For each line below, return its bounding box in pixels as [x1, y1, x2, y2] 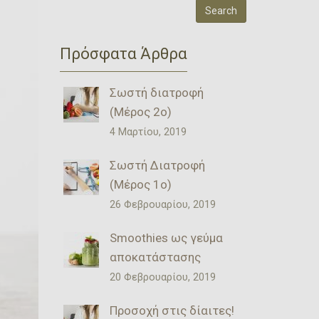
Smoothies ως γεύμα [109, 230, 223, 245]
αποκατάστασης [109, 249, 201, 264]
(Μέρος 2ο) [109, 104, 172, 119]
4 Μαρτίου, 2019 [109, 125, 187, 138]
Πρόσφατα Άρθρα [59, 44, 187, 63]
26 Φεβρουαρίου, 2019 [109, 198, 216, 211]
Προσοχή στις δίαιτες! [109, 303, 234, 318]
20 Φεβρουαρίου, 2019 [109, 271, 216, 283]
